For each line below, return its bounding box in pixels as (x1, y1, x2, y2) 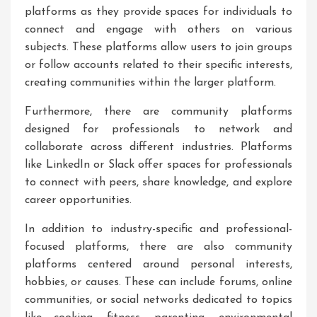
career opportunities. (25, 195, 132, 206)
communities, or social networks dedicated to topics (25, 294, 292, 306)
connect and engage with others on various (25, 24, 292, 35)
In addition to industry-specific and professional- (25, 224, 292, 235)
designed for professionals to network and (25, 124, 292, 135)
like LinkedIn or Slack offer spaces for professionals (25, 159, 292, 171)
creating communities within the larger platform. (25, 77, 276, 88)
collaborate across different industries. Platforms (25, 142, 292, 153)
